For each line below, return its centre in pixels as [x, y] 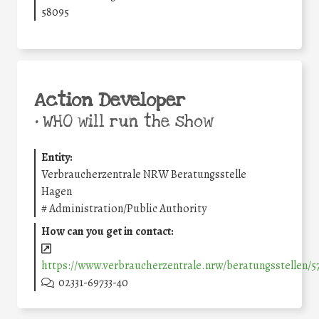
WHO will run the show [126, 121]
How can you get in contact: [108, 231]
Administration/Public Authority [128, 208]
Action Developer [110, 100]
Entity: [57, 157]
